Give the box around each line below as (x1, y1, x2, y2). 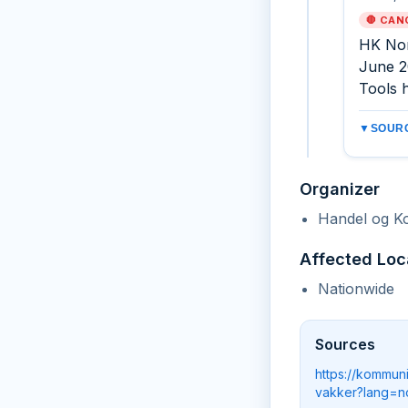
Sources (315, 335, 375, 353)
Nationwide (318, 280, 394, 298)
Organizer (300, 179, 380, 199)
